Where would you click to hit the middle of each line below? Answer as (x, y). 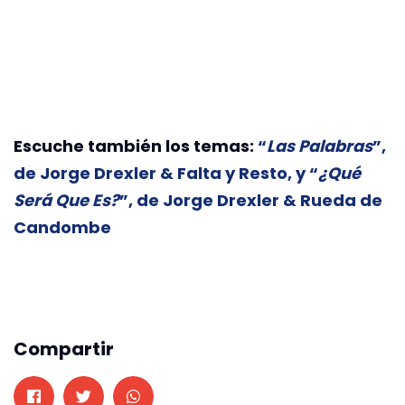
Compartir (64, 348)
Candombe (62, 227)
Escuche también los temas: (136, 146)
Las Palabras (320, 146)
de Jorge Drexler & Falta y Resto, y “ (166, 173)
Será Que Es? (66, 200)
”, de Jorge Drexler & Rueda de (251, 200)
